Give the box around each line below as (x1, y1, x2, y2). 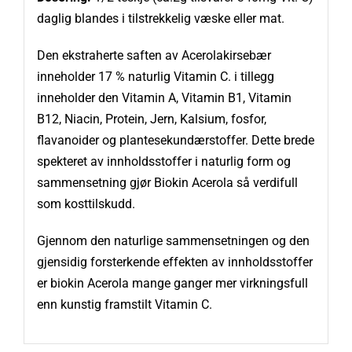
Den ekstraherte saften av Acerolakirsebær (36, 48, 271, 64)
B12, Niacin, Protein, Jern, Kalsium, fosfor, (36, 112, 266, 127)
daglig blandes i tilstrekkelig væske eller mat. (36, 11, 284, 27)
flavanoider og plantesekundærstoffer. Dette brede (36, 133, 314, 148)
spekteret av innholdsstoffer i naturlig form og (36, 154, 291, 170)
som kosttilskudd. (36, 196, 135, 212)
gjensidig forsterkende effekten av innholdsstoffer (36, 255, 313, 270)
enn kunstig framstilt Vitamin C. (36, 297, 212, 313)
